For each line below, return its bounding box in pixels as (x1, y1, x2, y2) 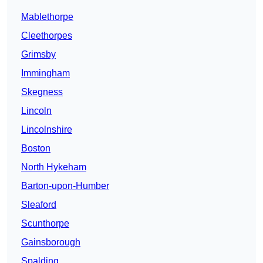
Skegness (21, 87, 63, 97)
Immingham (21, 68, 70, 79)
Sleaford (21, 200, 56, 210)
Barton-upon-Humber (21, 181, 109, 191)
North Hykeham (21, 162, 86, 173)
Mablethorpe (21, 12, 73, 22)
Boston (21, 143, 50, 154)
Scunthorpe (21, 218, 69, 229)
